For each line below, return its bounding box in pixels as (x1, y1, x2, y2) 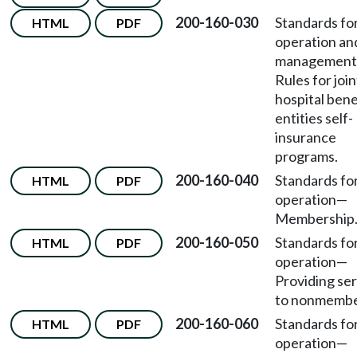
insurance (275, 128, 336, 146)
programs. (275, 147, 338, 165)
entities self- (275, 109, 353, 127)
